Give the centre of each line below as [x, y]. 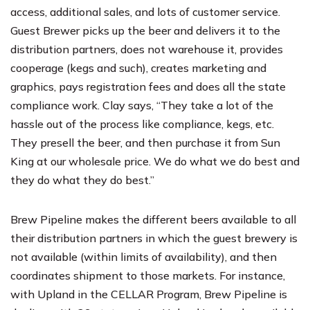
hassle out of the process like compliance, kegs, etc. [142, 124]
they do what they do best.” [82, 180]
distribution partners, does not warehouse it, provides [147, 49]
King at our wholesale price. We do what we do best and [155, 161]
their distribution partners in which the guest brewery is [154, 238]
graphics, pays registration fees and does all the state [148, 86]
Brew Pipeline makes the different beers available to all [153, 219]
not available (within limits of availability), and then [144, 256]
